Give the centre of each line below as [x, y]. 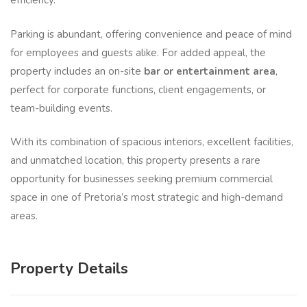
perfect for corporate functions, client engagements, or [138, 89]
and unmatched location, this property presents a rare [135, 161]
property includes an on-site [77, 71]
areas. [25, 216]
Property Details [69, 269]
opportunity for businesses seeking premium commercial [142, 179]
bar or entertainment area [210, 71]
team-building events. [61, 108]
